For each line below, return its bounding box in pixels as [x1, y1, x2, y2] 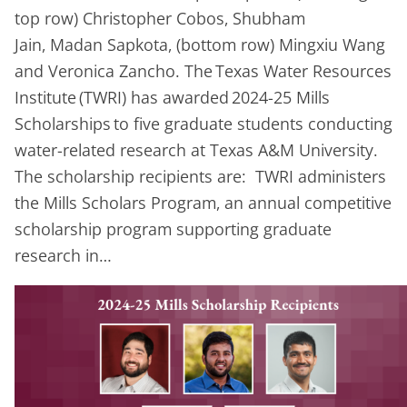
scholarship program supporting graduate [15, 218, 332, 241]
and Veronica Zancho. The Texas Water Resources [15, 60, 392, 83]
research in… [15, 244, 112, 267]
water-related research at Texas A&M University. [15, 139, 382, 162]
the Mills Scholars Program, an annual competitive [15, 192, 392, 214]
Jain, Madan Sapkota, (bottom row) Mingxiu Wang [15, 34, 385, 56]
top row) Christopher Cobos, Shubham [15, 7, 305, 30]
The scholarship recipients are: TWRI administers [15, 165, 386, 188]
